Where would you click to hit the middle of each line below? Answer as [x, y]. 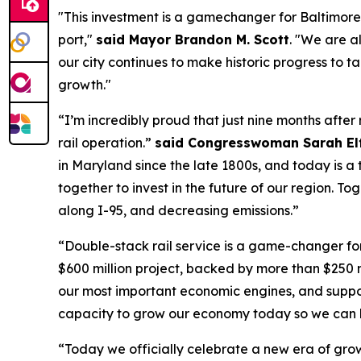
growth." [86, 85]
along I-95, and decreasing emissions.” [178, 211]
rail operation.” [106, 143]
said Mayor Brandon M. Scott [193, 40]
